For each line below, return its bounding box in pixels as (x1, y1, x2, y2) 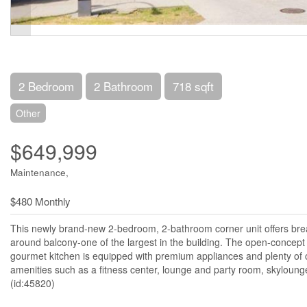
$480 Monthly (10, 194, 71, 209)
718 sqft (173, 77, 214, 95)
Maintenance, (10, 166, 69, 179)
